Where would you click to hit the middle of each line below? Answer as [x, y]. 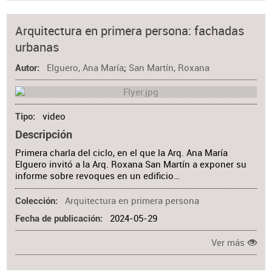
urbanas [37, 47]
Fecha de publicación [58, 219]
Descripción [44, 135]
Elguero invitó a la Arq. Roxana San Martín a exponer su [131, 165]
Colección [36, 201]
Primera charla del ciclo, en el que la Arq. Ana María [122, 153]
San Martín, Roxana [169, 67]
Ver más [228, 243]
